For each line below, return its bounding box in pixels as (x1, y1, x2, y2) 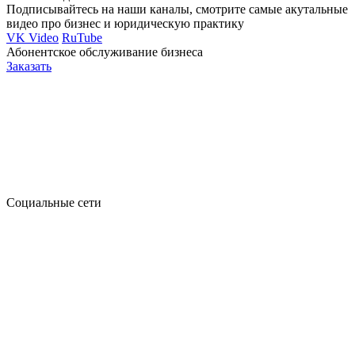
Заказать (6, 59, 52, 73)
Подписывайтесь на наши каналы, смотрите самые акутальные (6, 2, 348, 16)
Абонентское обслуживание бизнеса (6, 44, 203, 59)
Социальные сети (6, 195, 101, 209)
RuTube (62, 30, 102, 44)
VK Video (6, 30, 59, 44)
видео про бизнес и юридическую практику (6, 16, 244, 30)
